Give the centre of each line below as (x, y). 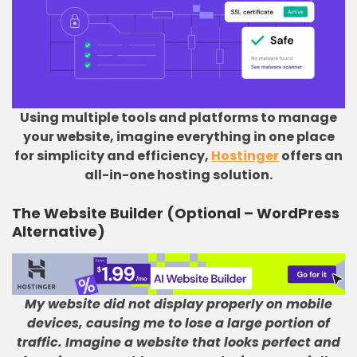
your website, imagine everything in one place (178, 137)
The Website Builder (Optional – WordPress (176, 213)
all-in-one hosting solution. (178, 175)
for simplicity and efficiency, (113, 156)
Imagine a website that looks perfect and (203, 342)
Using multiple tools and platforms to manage (178, 118)
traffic (37, 342)
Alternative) (59, 231)
